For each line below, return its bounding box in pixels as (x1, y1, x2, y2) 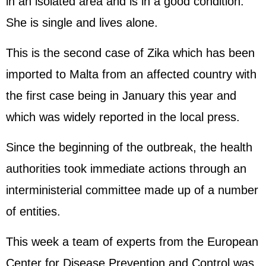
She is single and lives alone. (6, 16, 158, 29)
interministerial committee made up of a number (6, 183, 258, 197)
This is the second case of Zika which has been (6, 46, 255, 59)
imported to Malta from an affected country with (6, 68, 256, 81)
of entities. (6, 205, 61, 218)
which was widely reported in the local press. (6, 110, 240, 123)
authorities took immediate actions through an (6, 162, 246, 175)
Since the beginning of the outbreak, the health (6, 141, 252, 154)
